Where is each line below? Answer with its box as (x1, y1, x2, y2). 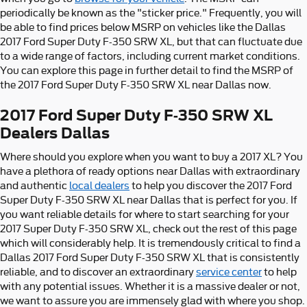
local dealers (69, 180, 130, 191)
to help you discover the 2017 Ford (130, 180, 292, 191)
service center (196, 266, 262, 278)
